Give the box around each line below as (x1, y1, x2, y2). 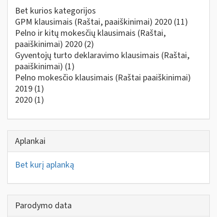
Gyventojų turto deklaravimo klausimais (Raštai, (15, 49, 189, 62)
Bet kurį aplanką (15, 158, 74, 171)
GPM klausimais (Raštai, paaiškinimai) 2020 (15, 16, 174, 28)
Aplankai (15, 135, 46, 147)
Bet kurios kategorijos (15, 5, 96, 17)
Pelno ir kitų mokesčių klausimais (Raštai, (15, 27, 166, 39)
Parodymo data (15, 200, 72, 212)
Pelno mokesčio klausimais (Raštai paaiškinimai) (15, 72, 191, 84)
